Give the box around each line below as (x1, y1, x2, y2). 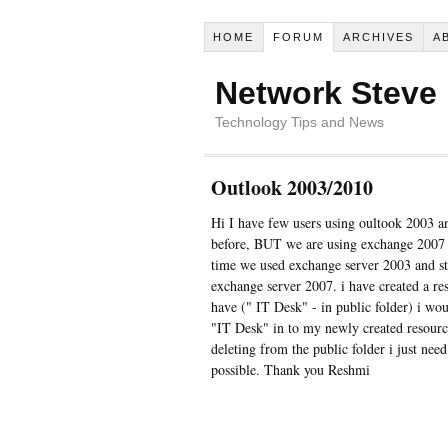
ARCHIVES (343, 30, 415, 43)
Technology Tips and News (214, 113, 384, 130)
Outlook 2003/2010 (210, 172, 373, 202)
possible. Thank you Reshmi (210, 359, 370, 379)
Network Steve (214, 74, 437, 111)
